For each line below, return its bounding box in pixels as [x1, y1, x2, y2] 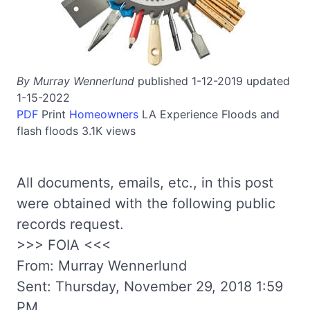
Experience [160, 107, 218, 121]
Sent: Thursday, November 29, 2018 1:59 [17, 278, 283, 295]
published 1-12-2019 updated [134, 74, 290, 88]
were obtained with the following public [17, 195, 275, 212]
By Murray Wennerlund [17, 74, 134, 88]
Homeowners [69, 107, 138, 121]
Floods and [221, 107, 280, 121]
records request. [17, 216, 128, 232]
